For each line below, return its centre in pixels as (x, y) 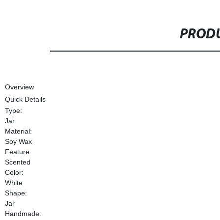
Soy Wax (18, 141)
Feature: (18, 152)
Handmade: (23, 214)
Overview (19, 87)
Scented (17, 162)
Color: (14, 172)
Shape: (16, 193)
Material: (18, 131)
